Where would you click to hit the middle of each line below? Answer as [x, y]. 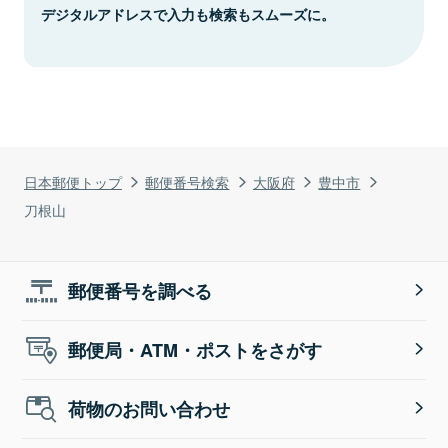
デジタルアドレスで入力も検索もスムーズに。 [188, 13]
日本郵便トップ [73, 181]
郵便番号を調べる [140, 290]
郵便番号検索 [187, 181]
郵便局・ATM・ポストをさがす [195, 349]
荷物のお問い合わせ [149, 408]
